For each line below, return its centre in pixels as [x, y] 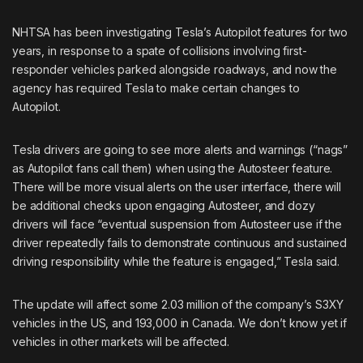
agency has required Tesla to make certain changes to [156, 88]
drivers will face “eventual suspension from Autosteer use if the [177, 224]
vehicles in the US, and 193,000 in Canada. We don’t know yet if [180, 322]
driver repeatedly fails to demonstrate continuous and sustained [180, 242]
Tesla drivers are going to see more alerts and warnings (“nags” [180, 149]
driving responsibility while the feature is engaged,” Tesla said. [176, 261]
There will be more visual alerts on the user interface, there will [177, 186]
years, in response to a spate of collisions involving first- [160, 50]
